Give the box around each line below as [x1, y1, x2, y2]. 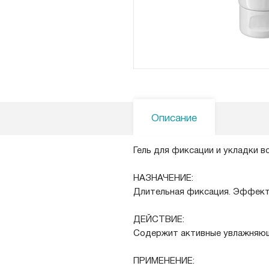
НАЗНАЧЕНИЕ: [133, 174, 193, 183]
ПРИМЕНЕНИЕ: [133, 257, 195, 266]
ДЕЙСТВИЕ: [133, 216, 184, 225]
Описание [151, 114, 197, 124]
